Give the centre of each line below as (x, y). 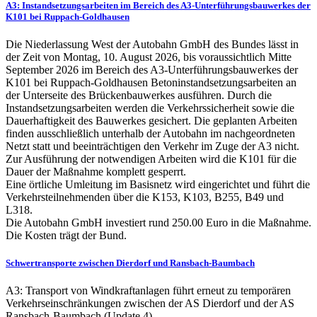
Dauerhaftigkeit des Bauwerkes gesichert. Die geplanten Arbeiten (151, 121)
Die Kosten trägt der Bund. (66, 235)
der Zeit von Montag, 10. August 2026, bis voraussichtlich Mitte (149, 57)
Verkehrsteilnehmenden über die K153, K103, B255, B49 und (145, 197)
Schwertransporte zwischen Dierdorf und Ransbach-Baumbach (130, 263)
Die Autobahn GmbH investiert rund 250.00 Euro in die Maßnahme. (158, 223)
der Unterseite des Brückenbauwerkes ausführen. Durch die (139, 95)
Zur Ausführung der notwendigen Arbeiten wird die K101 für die (151, 159)
